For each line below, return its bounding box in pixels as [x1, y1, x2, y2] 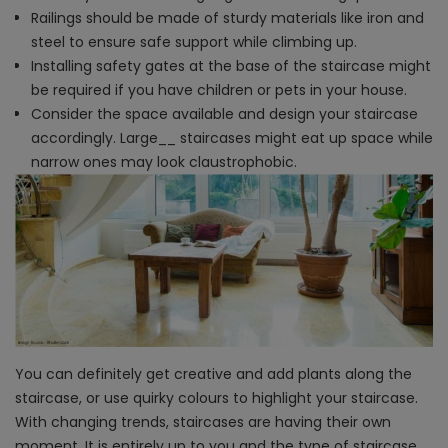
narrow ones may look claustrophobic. [31, 152, 297, 173]
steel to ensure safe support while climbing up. [31, 32, 357, 53]
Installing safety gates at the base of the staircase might [31, 56, 431, 77]
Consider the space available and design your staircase [31, 104, 418, 125]
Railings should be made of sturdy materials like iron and [31, 8, 424, 29]
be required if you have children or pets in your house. [31, 80, 407, 101]
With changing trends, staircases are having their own [15, 412, 391, 432]
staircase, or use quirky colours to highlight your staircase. [15, 388, 418, 408]
